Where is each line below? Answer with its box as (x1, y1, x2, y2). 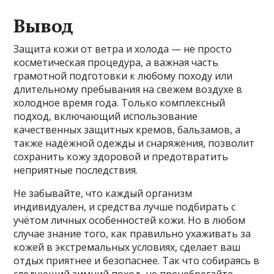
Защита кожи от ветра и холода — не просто (13, 42, 232, 56)
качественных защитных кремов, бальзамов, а (13, 123, 241, 137)
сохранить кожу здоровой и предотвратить (13, 150, 229, 164)
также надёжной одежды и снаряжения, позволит (13, 136, 255, 150)
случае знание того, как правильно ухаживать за (13, 227, 251, 241)
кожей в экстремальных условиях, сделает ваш (13, 240, 241, 254)
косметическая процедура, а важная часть (13, 56, 219, 70)
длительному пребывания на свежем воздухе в (13, 83, 243, 97)
